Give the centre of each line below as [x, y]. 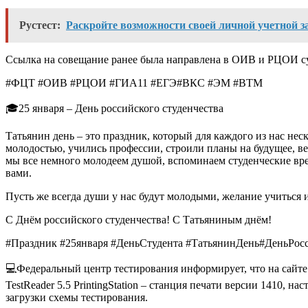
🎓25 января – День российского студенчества [114, 108]
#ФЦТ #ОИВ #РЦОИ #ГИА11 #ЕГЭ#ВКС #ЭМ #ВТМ [134, 82]
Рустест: [40, 25]
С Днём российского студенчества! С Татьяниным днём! [139, 219]
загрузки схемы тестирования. [77, 297]
